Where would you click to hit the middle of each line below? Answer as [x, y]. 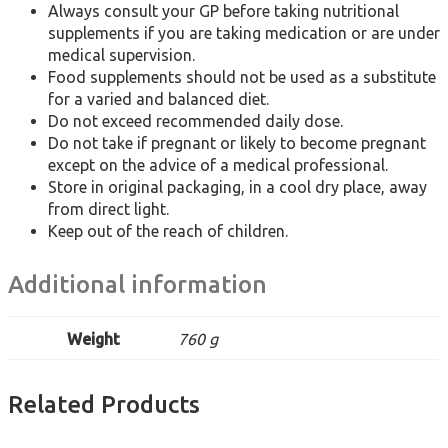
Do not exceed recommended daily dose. [195, 121]
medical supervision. [121, 55]
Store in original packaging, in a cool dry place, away [237, 187]
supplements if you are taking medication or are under [244, 33]
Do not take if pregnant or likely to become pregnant [237, 143]
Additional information [137, 285]
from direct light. [108, 209]
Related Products [104, 405]
